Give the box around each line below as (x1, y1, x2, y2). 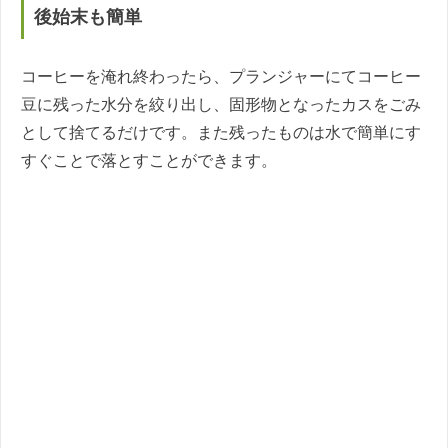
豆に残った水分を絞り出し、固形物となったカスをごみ (21, 96, 421, 114)
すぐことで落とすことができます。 (21, 152, 277, 170)
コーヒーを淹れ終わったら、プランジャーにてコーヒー (21, 68, 421, 86)
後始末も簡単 (34, 6, 142, 27)
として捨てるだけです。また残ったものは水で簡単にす (21, 124, 421, 142)
